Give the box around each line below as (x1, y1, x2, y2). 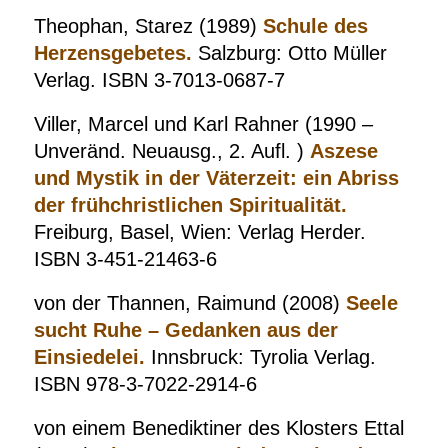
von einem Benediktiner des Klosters (33, 417, 358, 439)
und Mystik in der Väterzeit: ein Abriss (33, 167, 399, 189)
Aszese (309, 140, 378, 162)
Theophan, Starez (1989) (33, 15, 263, 37)
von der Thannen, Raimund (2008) (33, 292, 346, 314)
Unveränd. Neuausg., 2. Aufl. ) (33, 140, 310, 162)
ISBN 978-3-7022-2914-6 (33, 373, 257, 395)
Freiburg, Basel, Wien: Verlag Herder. (33, 221, 366, 243)
